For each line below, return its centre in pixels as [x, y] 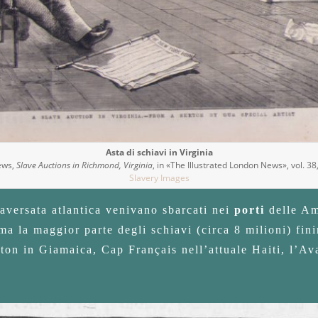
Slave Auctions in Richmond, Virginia [84, 165]
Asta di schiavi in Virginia [159, 152]
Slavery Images [159, 177]
